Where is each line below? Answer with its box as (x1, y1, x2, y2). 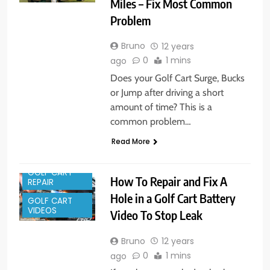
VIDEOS (28, 204, 57, 216)
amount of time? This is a (110, 101, 212, 113)
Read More (111, 136, 150, 147)
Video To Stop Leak (110, 207, 202, 223)
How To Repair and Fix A (110, 174, 227, 189)
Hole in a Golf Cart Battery (110, 190, 236, 206)
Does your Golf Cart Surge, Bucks (110, 72, 245, 84)
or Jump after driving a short (110, 87, 224, 99)
